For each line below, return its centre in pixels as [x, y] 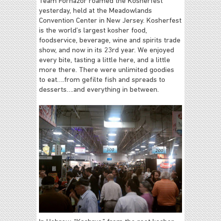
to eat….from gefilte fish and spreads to [102, 80]
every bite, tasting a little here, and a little [105, 60]
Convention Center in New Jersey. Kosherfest [110, 21]
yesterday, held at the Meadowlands [95, 11]
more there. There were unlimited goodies [107, 70]
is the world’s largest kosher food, [93, 31]
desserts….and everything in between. [99, 90]
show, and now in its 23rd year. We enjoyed [107, 51]
